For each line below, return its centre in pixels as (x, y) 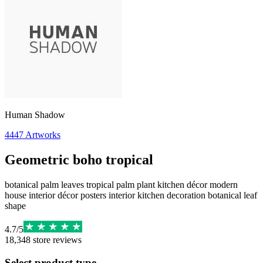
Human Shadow (35, 115)
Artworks (43, 135)
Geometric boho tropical (79, 159)
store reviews (56, 240)
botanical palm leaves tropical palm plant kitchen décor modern (121, 184)
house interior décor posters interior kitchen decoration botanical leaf (131, 195)
